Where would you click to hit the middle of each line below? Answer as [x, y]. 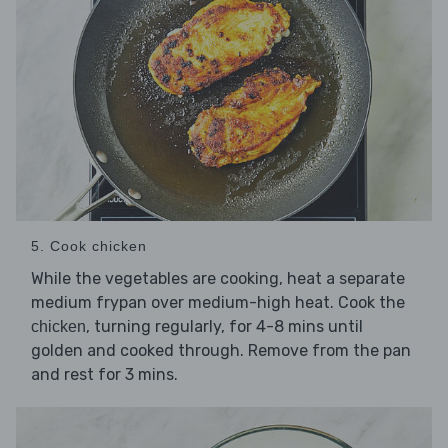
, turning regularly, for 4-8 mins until [224, 326]
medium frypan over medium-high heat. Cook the [218, 302]
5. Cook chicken [89, 245]
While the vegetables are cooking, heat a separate [218, 278]
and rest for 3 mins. [104, 374]
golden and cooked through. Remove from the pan [221, 350]
